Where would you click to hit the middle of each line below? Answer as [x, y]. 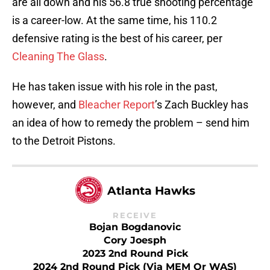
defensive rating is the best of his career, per [117, 39]
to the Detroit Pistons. [64, 141]
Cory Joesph [135, 240]
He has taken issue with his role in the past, [115, 87]
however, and [45, 105]
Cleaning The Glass [58, 57]
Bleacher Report [117, 105]
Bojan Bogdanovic [135, 227]
